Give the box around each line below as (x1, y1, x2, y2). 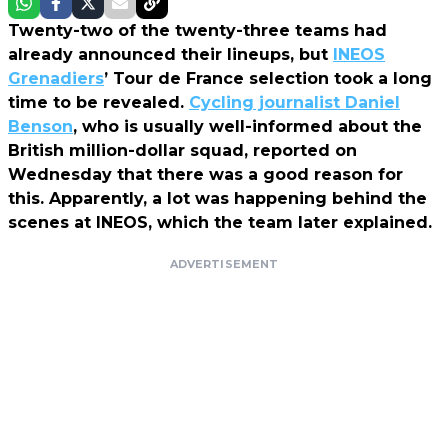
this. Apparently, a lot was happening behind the (8, 188, 427, 208)
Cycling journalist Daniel (189, 92, 400, 112)
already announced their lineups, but (8, 44, 333, 64)
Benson (8, 116, 73, 136)
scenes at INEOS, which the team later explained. (8, 212, 432, 232)
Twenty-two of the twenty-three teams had (8, 20, 387, 40)
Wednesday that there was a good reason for (8, 164, 403, 184)
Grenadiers (8, 68, 104, 88)
